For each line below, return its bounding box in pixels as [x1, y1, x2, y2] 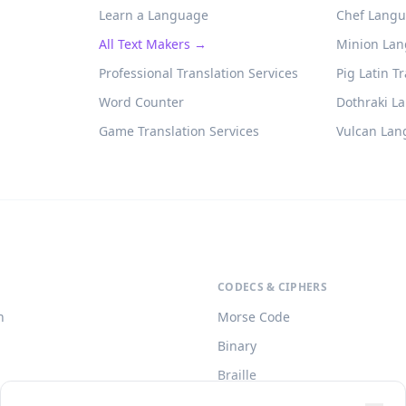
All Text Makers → [98, 35, 207, 53]
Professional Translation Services [98, 64, 298, 82]
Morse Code [217, 308, 290, 325]
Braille [217, 366, 256, 383]
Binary [217, 337, 256, 354]
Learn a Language [98, 6, 208, 24]
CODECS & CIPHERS [217, 279, 327, 295]
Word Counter [98, 93, 184, 111]
